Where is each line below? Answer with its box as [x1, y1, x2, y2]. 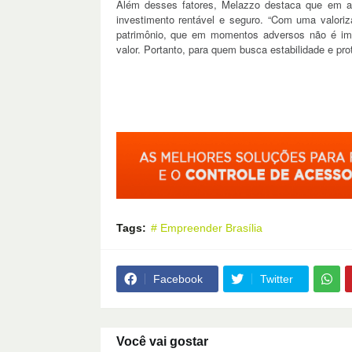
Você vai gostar [115, 335, 208, 349]
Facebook [152, 273, 203, 286]
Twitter [259, 273, 293, 286]
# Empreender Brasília [150, 222, 262, 235]
